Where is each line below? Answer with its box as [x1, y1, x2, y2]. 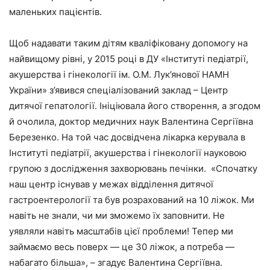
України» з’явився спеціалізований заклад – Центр [9, 84, 228, 96]
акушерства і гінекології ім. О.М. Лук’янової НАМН [9, 68, 229, 80]
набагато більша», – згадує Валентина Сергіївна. [9, 256, 222, 268]
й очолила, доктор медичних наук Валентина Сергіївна [9, 115, 253, 127]
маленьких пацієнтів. [9, 5, 102, 17]
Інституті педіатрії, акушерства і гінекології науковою [9, 146, 246, 159]
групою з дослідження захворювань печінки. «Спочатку [9, 162, 257, 174]
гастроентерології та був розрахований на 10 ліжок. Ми [9, 193, 254, 206]
